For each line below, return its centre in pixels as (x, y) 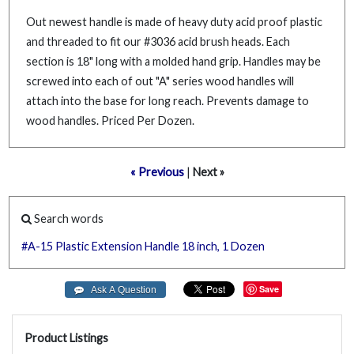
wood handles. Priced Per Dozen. (110, 120)
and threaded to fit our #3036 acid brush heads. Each (158, 41)
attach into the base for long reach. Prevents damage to (168, 100)
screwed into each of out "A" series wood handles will (160, 81)
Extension (117, 246)
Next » (208, 171)
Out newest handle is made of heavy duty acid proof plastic (174, 21)
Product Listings (66, 337)
